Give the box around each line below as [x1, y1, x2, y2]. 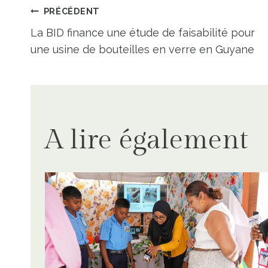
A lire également [45, 124, 248, 156]
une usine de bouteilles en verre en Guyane [31, 43, 254, 56]
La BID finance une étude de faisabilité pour [31, 26, 255, 39]
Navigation [30, 3, 166, 35]
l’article [30, 74, 118, 106]
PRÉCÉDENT [43, 6, 100, 16]
